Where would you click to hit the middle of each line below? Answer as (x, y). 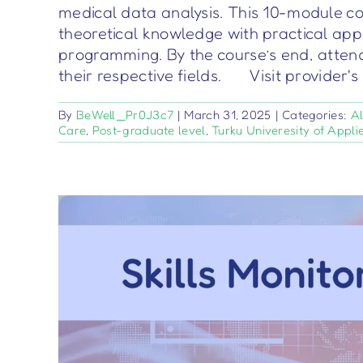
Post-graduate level (149, 130)
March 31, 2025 (228, 115)
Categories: (316, 115)
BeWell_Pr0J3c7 (125, 115)
